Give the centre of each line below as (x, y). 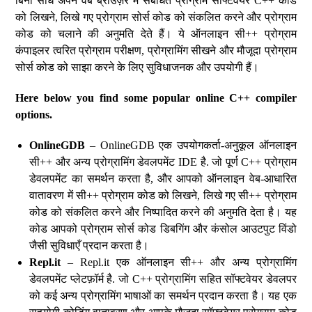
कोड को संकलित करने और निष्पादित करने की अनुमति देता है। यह (163, 212)
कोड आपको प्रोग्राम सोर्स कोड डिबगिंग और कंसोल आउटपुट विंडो (163, 229)
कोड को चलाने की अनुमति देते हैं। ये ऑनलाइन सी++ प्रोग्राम (156, 34)
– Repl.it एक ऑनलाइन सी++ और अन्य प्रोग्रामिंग (179, 262)
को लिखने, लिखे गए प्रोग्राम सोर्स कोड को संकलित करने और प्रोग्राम (156, 17)
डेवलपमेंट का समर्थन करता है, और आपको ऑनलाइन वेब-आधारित (163, 179)
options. (34, 115)
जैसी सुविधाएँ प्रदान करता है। (89, 245)
